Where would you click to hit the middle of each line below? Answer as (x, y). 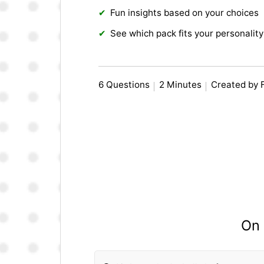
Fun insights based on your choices (185, 13)
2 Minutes (181, 85)
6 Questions (124, 85)
